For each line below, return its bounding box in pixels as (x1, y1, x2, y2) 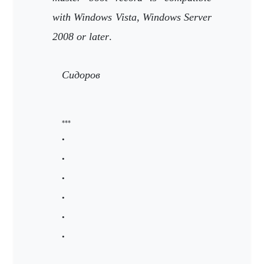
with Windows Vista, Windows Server (52, 11, 212, 23)
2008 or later (52, 31, 109, 42)
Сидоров (62, 69, 100, 81)
